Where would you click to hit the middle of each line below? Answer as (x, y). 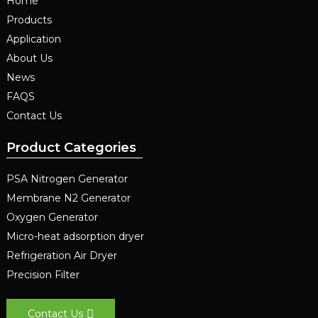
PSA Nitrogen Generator (67, 179)
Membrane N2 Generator (68, 198)
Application (33, 39)
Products (29, 20)
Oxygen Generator (52, 218)
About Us (29, 58)
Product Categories (71, 147)
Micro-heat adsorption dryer (75, 237)
